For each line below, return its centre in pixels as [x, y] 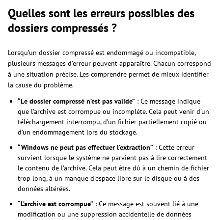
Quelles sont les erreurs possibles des [101, 13]
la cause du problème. [41, 85]
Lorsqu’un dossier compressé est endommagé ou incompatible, [102, 52]
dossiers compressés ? [62, 27]
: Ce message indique [168, 101]
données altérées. [44, 188]
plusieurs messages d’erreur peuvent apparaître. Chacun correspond [110, 63]
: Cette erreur [174, 147]
